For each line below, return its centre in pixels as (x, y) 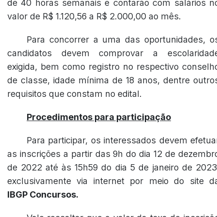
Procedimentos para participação (99, 117)
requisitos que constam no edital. (75, 94)
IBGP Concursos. (43, 194)
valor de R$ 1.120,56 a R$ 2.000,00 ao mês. (94, 16)
